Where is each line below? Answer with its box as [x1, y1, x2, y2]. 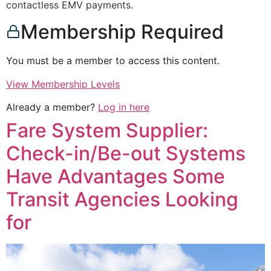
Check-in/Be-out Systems [6, 142, 246, 166]
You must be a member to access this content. [6, 54, 220, 67]
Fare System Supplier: [6, 119, 208, 143]
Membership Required [21, 20, 224, 44]
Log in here [98, 101, 149, 114]
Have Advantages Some [6, 165, 225, 189]
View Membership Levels [6, 77, 120, 90]
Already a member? [6, 101, 98, 114]
